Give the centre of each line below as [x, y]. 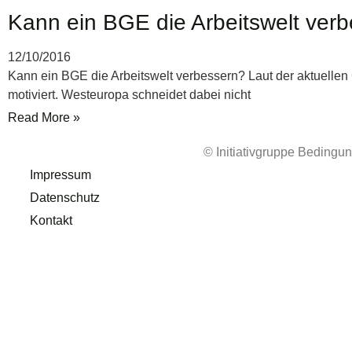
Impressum [49, 175]
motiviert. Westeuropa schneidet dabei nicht [129, 95]
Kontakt [40, 220]
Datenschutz [54, 198]
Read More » [44, 117]
